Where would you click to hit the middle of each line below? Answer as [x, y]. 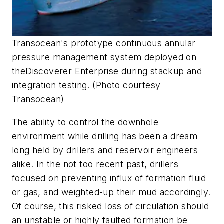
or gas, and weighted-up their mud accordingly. [111, 192]
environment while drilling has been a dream [105, 136]
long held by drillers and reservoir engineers [105, 150]
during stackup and [160, 71]
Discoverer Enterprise [72, 71]
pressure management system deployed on [104, 57]
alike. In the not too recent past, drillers [95, 164]
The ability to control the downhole [85, 122]
